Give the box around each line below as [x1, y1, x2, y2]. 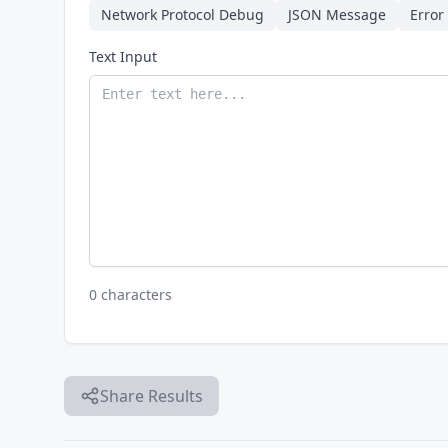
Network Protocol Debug [101, 5, 264, 24]
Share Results [100, 385, 203, 407]
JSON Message [288, 5, 386, 24]
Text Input [89, 47, 157, 66]
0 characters [89, 285, 172, 304]
